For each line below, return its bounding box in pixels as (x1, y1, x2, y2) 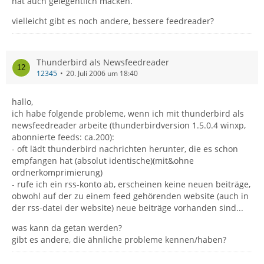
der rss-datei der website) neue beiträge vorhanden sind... (12, 202, 243, 213)
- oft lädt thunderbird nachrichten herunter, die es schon (12, 143, 238, 154)
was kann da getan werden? (12, 222, 122, 233)
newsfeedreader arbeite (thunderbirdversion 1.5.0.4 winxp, (12, 120, 246, 131)
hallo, (12, 96, 33, 107)
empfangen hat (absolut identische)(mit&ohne (12, 155, 194, 166)
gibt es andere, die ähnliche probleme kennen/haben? (12, 234, 226, 245)
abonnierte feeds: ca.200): (12, 131, 114, 143)
